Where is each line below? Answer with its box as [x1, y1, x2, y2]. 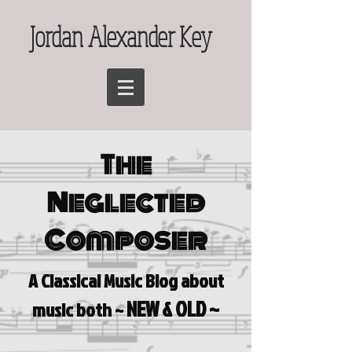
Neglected [46, 184, 205, 222]
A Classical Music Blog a [27, 267, 189, 294]
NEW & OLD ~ [126, 294, 219, 324]
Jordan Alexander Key [30, 19, 212, 53]
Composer [44, 222, 207, 259]
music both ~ [32, 296, 126, 323]
